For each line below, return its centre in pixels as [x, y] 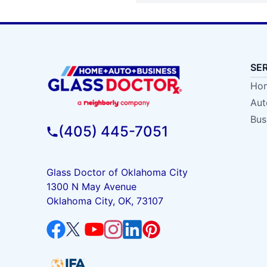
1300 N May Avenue [91, 186]
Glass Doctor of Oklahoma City [117, 172]
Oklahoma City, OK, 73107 [105, 201]
